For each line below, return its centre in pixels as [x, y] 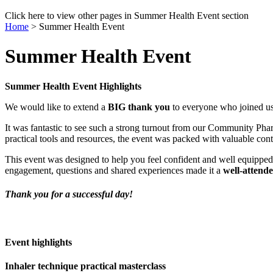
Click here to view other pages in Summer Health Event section [127, 16]
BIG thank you [139, 107]
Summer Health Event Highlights [73, 86]
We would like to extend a [56, 107]
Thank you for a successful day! [69, 194]
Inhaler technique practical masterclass [85, 266]
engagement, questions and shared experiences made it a [114, 170]
